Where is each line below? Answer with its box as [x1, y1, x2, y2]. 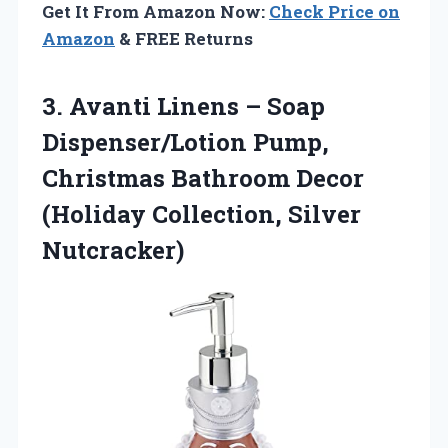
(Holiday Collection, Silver [42, 197, 361, 230]
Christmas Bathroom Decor [42, 161, 364, 194]
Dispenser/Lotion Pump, [42, 125, 329, 158]
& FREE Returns [115, 26, 253, 50]
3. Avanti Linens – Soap [42, 89, 325, 122]
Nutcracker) [42, 233, 184, 266]
